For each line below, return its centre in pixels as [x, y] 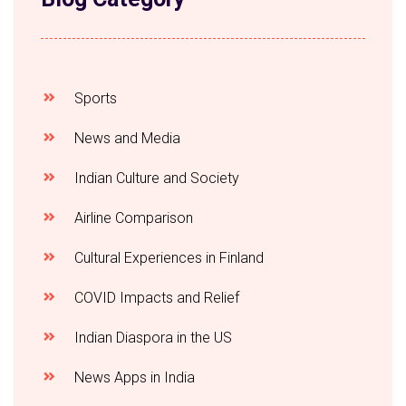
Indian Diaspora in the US [151, 338]
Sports [94, 99]
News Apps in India [133, 378]
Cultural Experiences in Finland [167, 258]
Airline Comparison [132, 218]
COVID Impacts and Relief [155, 298]
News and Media [126, 139]
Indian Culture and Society [155, 179]
